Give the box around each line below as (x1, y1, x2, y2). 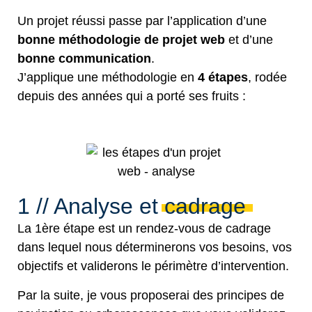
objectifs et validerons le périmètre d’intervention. (17, 259, 289, 274)
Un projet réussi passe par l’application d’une (17, 14, 267, 28)
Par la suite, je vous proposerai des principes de (17, 288, 284, 302)
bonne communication (17, 52, 151, 65)
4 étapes (198, 70, 248, 84)
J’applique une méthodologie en (17, 70, 198, 84)
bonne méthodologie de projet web (17, 33, 225, 47)
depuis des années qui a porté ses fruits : (17, 89, 246, 103)
